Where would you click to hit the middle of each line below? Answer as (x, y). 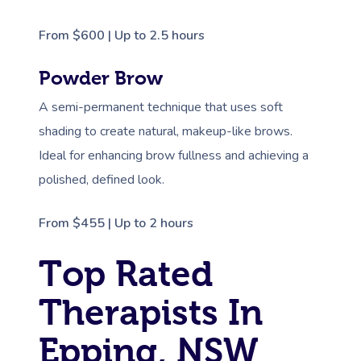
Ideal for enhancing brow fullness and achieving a (174, 155)
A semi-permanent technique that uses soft (161, 107)
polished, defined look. (102, 179)
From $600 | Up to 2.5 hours (122, 35)
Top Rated (126, 273)
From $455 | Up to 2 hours (116, 223)
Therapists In (151, 312)
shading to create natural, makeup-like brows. (166, 131)
